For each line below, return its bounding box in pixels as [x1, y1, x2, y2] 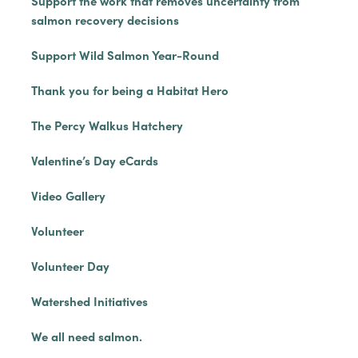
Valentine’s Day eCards [30, 152, 158, 169]
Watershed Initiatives [30, 292, 148, 309]
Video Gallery [30, 187, 105, 204]
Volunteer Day [30, 257, 109, 274]
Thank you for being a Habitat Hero [30, 82, 229, 98]
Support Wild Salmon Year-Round [30, 46, 219, 63]
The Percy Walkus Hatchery [30, 117, 183, 133]
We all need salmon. [30, 328, 142, 344]
